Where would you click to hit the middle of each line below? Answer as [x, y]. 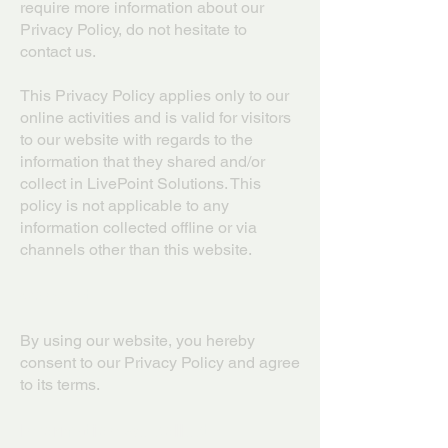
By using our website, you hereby [137, 340]
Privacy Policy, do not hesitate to [133, 29]
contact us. [58, 51]
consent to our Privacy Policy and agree [160, 362]
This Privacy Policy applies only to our [154, 95]
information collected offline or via [138, 227]
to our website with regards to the [136, 139]
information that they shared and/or [142, 161]
